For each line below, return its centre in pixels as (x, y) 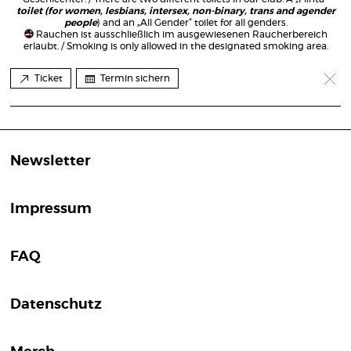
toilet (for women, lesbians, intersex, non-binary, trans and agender (175, 11)
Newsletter (50, 161)
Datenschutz (56, 305)
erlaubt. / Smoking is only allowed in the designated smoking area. (175, 46)
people (80, 23)
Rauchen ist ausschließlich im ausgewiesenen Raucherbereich (181, 34)
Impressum (51, 209)
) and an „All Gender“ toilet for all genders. (192, 23)
